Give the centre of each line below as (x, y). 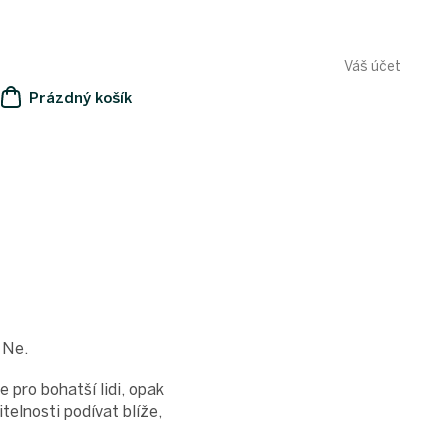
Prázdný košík (80, 98)
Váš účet (372, 66)
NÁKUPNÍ (36, 114)
